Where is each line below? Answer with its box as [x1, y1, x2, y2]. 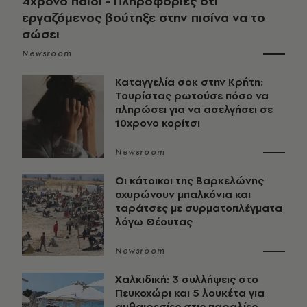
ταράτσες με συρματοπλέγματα [115, 201, 282, 216]
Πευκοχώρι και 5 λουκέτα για [115, 286, 265, 301]
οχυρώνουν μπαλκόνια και [115, 187, 251, 202]
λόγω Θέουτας [115, 214, 193, 230]
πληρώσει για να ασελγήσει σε [115, 102, 273, 117]
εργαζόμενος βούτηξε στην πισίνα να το [22, 9, 265, 27]
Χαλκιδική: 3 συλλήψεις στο [115, 272, 258, 287]
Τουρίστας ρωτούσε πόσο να [115, 88, 269, 103]
